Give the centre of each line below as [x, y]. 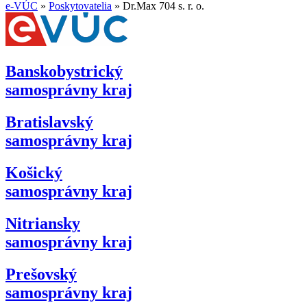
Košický [34, 172]
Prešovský [41, 274]
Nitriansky [43, 223]
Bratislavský [49, 122]
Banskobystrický [64, 71]
